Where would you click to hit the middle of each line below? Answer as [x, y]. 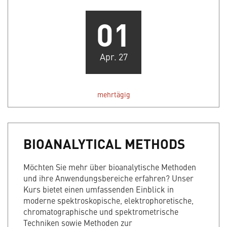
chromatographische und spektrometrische [101, 212]
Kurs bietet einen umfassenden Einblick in [99, 189]
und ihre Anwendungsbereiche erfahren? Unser [108, 178]
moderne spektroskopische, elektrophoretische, [108, 200]
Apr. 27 [113, 57]
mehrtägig [113, 94]
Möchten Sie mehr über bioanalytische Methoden [110, 167]
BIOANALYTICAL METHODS [104, 144]
